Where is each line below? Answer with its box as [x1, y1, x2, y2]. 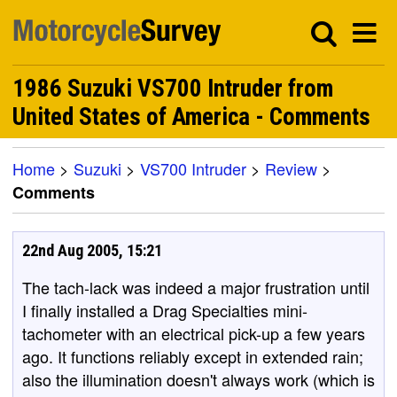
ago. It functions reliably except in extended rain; [22, 345, 363, 368]
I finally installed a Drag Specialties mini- [22, 299, 307, 322]
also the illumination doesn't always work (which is [22, 368, 375, 391]
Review [265, 157, 317, 180]
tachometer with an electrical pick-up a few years [22, 322, 365, 345]
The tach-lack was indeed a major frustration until [22, 276, 370, 299]
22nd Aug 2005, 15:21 [22, 241, 162, 260]
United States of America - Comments [12, 103, 370, 131]
